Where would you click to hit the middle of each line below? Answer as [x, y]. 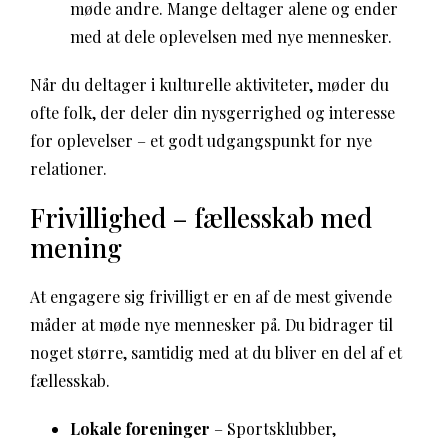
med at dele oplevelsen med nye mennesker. [231, 36]
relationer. [68, 168]
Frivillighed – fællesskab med [201, 217]
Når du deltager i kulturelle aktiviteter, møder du [209, 84]
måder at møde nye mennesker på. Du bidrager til [211, 324]
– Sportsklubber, [273, 428]
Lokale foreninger [140, 428]
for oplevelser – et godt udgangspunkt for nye [201, 140]
